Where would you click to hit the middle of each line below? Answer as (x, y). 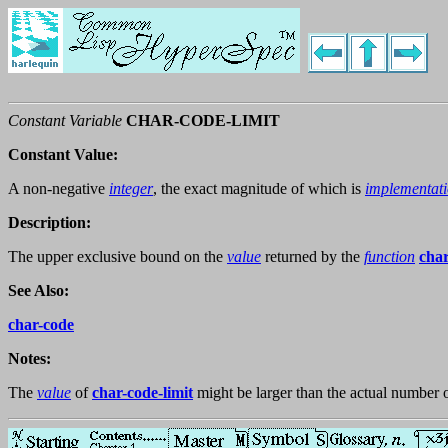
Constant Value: (63, 155)
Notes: (29, 359)
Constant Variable (65, 121)
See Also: (38, 291)
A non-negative (58, 189)
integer (131, 189)
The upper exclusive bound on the (117, 257)
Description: (49, 223)
